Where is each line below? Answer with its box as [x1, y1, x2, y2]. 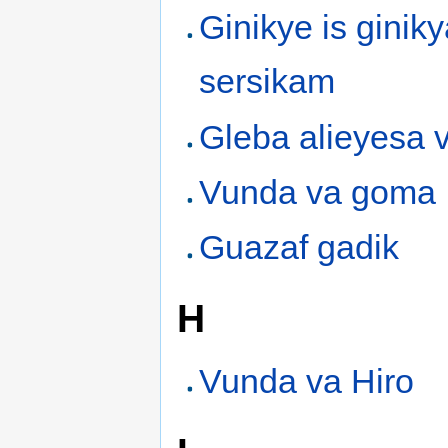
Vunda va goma [199, 172, 437, 211]
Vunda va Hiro [199, 361, 415, 400]
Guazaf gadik [199, 228, 400, 267]
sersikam [199, 62, 336, 101]
